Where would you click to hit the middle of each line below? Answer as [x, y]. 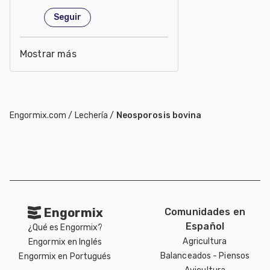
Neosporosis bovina [159, 115]
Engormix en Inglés [65, 242]
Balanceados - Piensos [205, 256]
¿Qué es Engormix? [65, 227]
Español [205, 226]
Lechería [91, 115]
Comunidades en [205, 212]
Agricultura [205, 241]
